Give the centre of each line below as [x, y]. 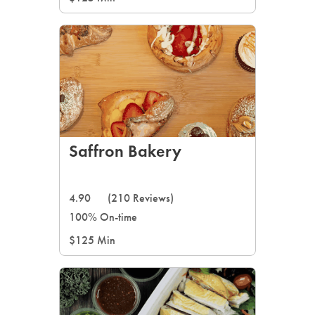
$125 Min [92, 240]
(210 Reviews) [141, 198]
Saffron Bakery [125, 151]
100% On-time [103, 217]
